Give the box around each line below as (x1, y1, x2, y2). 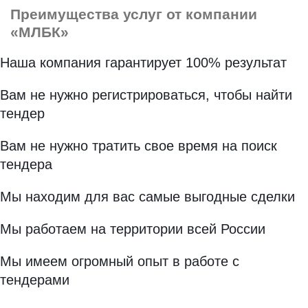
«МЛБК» (10, 24, 69, 41)
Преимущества (10, 6, 119, 23)
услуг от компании (119, 6, 257, 23)
